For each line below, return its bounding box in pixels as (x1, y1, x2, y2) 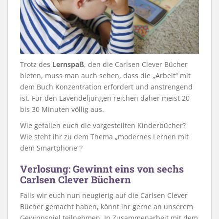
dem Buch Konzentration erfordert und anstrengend (20, 82, 193, 91)
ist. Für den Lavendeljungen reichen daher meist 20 (20, 93, 190, 103)
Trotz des (20, 59, 52, 69)
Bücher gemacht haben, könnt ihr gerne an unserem (20, 201, 193, 211)
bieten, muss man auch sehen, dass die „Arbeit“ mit (20, 70, 191, 80)
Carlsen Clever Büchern (20, 173, 131, 186)
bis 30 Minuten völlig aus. (20, 104, 104, 114)
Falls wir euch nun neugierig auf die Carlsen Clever (20, 190, 188, 200)
